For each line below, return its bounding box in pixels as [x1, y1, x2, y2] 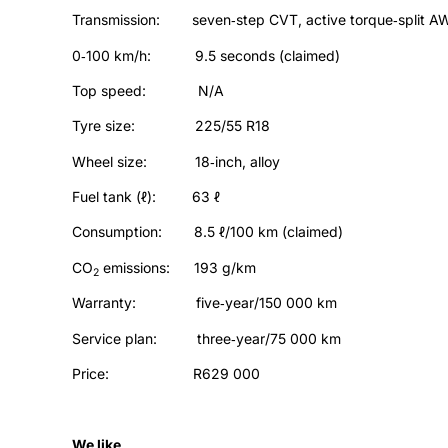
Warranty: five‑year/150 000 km [72, 294, 337, 312]
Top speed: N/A [72, 81, 224, 99]
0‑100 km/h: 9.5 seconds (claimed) [72, 46, 340, 64]
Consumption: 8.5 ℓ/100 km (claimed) [72, 223, 343, 241]
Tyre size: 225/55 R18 [72, 117, 270, 135]
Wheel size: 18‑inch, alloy [72, 152, 280, 170]
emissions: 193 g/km [99, 258, 256, 276]
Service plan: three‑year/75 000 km [72, 329, 341, 347]
